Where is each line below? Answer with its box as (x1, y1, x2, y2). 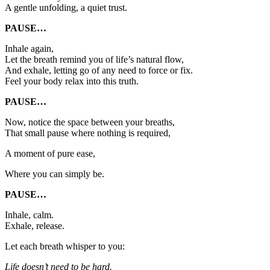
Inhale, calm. (5, 210, 54, 221)
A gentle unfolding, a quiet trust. (5, 2, 127, 13)
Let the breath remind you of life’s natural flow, (5, 54, 184, 65)
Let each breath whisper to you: (5, 241, 125, 252)
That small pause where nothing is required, (5, 128, 171, 139)
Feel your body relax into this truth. (5, 76, 139, 87)
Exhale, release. (5, 221, 64, 231)
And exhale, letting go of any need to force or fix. (5, 65, 193, 76)
